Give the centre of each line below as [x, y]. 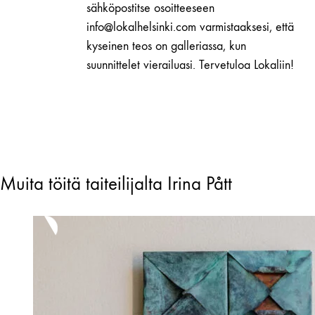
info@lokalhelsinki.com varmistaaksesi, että [190, 27]
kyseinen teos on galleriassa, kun [166, 46]
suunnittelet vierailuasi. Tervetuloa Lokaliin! [190, 65]
